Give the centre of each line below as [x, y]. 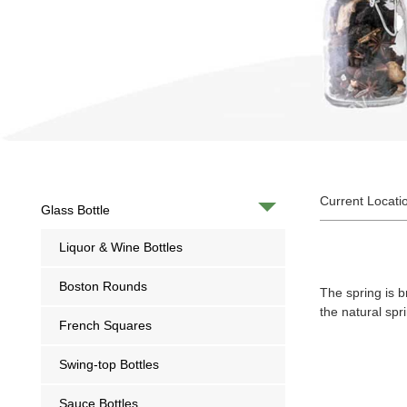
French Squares [105, 325]
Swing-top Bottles [109, 364]
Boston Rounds [103, 286]
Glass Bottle [75, 210]
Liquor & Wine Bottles [120, 247]
